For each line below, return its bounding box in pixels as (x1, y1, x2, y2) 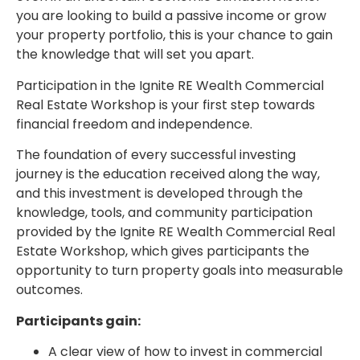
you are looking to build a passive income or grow (16, 6, 326, 26)
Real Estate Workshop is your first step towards (16, 95, 315, 114)
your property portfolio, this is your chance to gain (16, 26, 333, 45)
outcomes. (16, 280, 89, 300)
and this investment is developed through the (16, 184, 303, 203)
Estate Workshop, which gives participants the (16, 242, 309, 261)
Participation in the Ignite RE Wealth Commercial (16, 76, 324, 95)
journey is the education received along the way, (16, 165, 320, 184)
